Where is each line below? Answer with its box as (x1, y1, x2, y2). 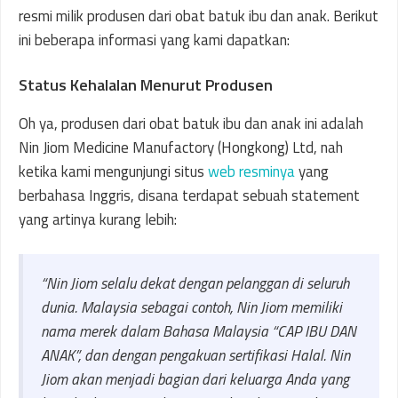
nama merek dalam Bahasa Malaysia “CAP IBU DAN (41, 320, 356, 343)
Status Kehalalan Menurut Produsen (19, 72, 273, 97)
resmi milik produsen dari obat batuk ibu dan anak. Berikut (19, 4, 378, 28)
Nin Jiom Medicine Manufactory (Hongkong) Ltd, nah (19, 135, 343, 159)
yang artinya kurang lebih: (19, 207, 177, 231)
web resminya (208, 159, 295, 183)
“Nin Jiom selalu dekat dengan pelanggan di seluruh (41, 272, 349, 295)
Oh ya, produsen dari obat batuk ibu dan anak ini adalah (19, 111, 363, 135)
